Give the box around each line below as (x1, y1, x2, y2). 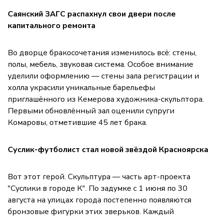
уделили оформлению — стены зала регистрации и (8, 71, 199, 82)
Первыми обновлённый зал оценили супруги (8, 106, 174, 117)
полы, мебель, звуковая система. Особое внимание (8, 59, 193, 70)
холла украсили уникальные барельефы (8, 82, 155, 93)
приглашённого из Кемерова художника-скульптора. (8, 94, 204, 105)
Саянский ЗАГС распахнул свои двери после (8, 9, 176, 20)
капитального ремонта (8, 20, 95, 31)
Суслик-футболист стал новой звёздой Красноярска (8, 144, 208, 155)
